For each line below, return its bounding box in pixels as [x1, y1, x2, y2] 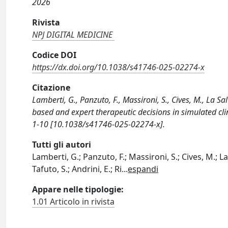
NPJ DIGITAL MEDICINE [32, 29, 113, 41]
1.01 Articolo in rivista [32, 196, 115, 208]
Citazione [32, 82, 71, 94]
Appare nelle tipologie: [32, 184, 124, 195]
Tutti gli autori [32, 139, 92, 151]
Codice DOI [32, 49, 77, 61]
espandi [128, 163, 159, 175]
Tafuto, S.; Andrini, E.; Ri [32, 163, 122, 175]
